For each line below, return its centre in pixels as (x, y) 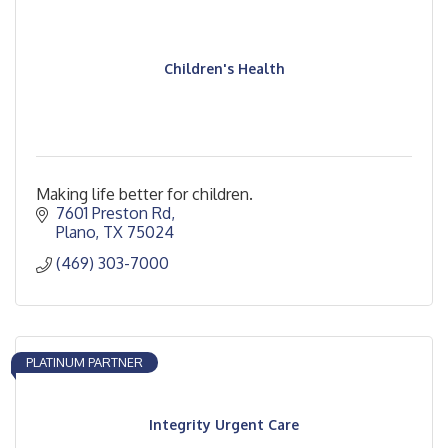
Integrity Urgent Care (224, 424)
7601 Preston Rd (113, 213)
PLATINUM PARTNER (84, 362)
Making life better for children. (144, 194)
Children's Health (224, 68)
